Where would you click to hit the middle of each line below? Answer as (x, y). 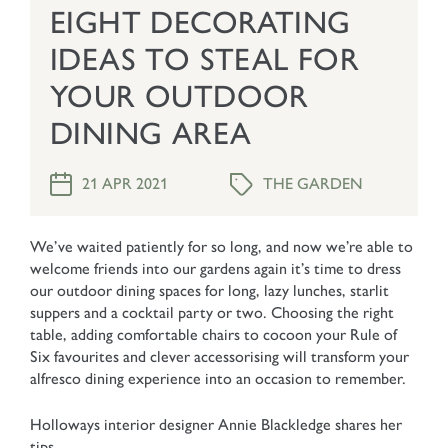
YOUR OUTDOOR (179, 97)
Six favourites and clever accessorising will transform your (219, 357)
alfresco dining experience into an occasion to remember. (218, 379)
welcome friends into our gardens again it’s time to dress (215, 269)
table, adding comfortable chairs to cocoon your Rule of (213, 335)
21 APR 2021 (125, 184)
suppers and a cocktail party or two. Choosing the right (212, 313)
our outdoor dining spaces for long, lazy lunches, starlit (209, 291)
